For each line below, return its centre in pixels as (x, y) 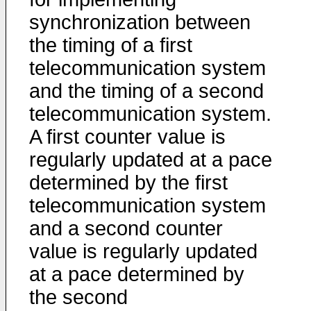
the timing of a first (111, 45)
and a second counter (126, 228)
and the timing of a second (146, 91)
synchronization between (140, 22)
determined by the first (128, 183)
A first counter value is (127, 137)
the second (78, 297)
